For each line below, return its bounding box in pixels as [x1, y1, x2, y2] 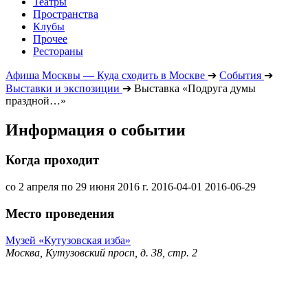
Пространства [33, 8, 98, 20]
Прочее [33, 32, 67, 45]
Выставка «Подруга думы [134, 82, 256, 94]
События [219, 69, 261, 81]
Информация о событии [5, 120, 186, 139]
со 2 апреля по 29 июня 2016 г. [5, 181, 148, 193]
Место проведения [5, 206, 114, 221]
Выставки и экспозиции [5, 82, 120, 94]
